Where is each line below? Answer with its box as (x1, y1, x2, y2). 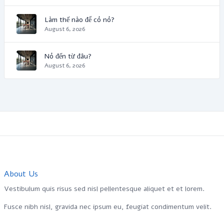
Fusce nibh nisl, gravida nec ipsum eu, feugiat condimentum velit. (4, 202, 211, 211)
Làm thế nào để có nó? (44, 14, 114, 24)
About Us (4, 168, 38, 179)
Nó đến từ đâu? (44, 51, 91, 61)
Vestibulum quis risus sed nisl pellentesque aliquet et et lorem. (4, 184, 204, 193)
